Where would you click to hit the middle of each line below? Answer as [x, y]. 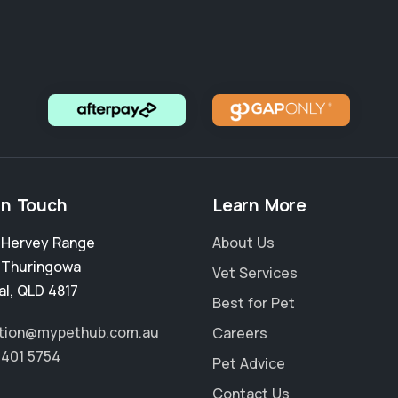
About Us [243, 243]
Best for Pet [254, 303]
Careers [240, 334]
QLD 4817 [48, 291]
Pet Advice [249, 364]
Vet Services [255, 273]
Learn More [259, 206]
